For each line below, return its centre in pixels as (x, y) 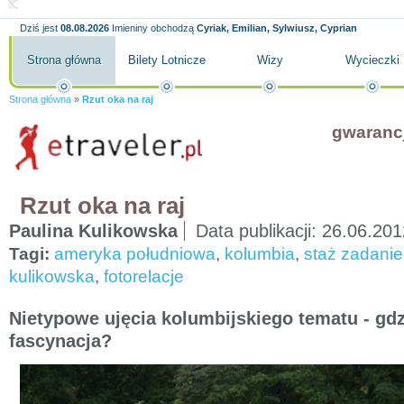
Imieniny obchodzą (153, 28)
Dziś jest (39, 28)
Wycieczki (372, 60)
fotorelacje (144, 276)
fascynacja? (60, 340)
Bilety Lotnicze (167, 60)
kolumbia (260, 254)
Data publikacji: (259, 231)
